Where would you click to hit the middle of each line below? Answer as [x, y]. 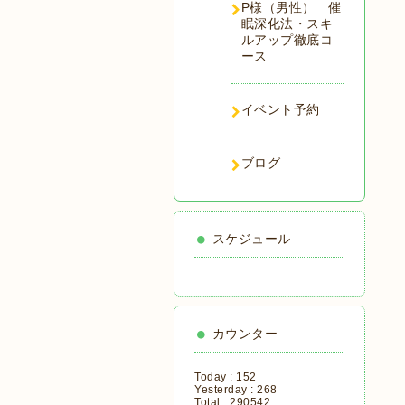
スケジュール [251, 239]
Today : [215, 377]
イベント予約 [280, 109]
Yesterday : [226, 390]
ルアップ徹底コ [287, 40]
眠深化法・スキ [287, 24]
